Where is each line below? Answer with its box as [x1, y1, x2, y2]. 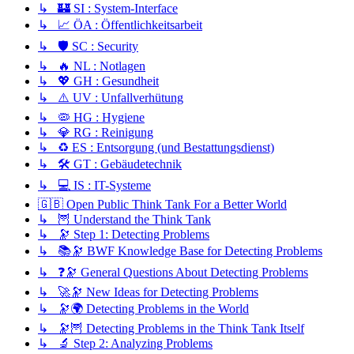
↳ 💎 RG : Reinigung [38, 126, 153, 140]
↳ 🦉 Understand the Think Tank [38, 213, 211, 227]
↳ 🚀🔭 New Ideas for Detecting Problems [38, 285, 258, 299]
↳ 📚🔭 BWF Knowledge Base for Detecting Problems [38, 244, 322, 258]
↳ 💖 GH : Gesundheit [38, 74, 159, 88]
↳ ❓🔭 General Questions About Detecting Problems [38, 265, 308, 280]
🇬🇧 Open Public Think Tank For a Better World [38, 198, 287, 212]
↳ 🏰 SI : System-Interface [38, 2, 178, 16]
